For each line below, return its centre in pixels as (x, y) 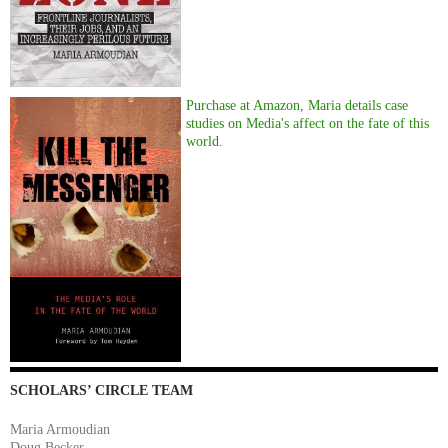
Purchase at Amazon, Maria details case (297, 105)
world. (205, 141)
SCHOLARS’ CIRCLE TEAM (101, 390)
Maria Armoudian (60, 429)
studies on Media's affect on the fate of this (308, 123)
